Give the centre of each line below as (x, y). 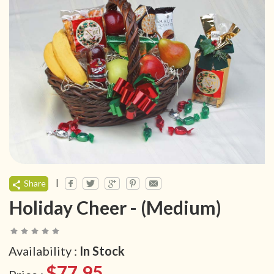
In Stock (102, 251)
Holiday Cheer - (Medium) (115, 208)
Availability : (44, 251)
